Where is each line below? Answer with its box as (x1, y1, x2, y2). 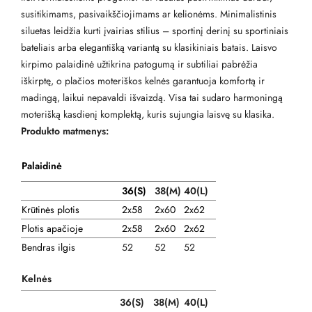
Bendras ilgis (22, 240, 75, 255)
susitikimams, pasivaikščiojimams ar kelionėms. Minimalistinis (21, 7, 276, 22)
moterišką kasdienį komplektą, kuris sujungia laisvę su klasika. (21, 107, 274, 122)
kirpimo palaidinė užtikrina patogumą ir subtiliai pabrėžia (21, 57, 258, 72)
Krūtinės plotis (22, 203, 79, 217)
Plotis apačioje (22, 221, 83, 236)
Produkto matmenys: (21, 124, 109, 139)
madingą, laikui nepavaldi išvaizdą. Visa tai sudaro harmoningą (21, 91, 283, 105)
